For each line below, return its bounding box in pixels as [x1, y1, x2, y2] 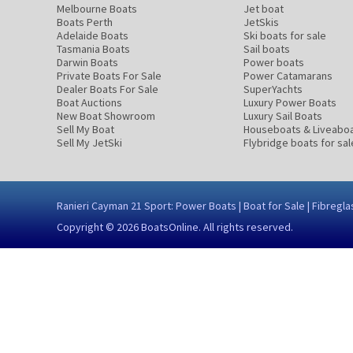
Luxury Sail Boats [243, 109, 322, 123]
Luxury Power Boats [243, 95, 336, 110]
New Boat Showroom [57, 109, 155, 123]
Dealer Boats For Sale [57, 82, 158, 96]
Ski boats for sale [243, 28, 326, 43]
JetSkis [243, 15, 279, 29]
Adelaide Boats [57, 28, 128, 43]
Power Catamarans [243, 69, 333, 83]
